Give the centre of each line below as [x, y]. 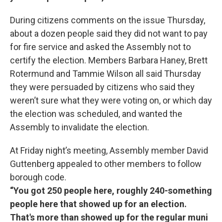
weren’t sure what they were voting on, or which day [111, 100]
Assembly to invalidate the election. [80, 127]
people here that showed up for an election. [98, 204]
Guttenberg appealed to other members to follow [106, 164]
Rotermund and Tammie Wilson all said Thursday [106, 73]
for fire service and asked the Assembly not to [100, 47]
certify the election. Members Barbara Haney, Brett [109, 60]
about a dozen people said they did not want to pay [109, 33]
